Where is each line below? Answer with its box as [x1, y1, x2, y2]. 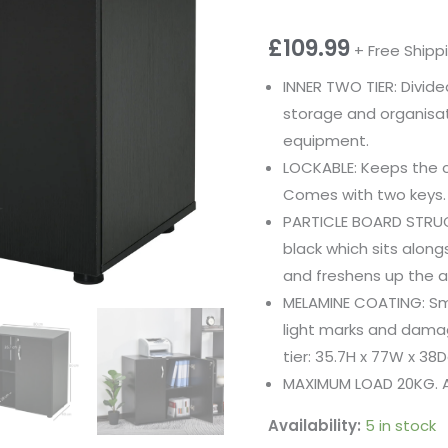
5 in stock [365, 415, 437, 437]
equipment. [283, 130, 370, 152]
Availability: [268, 415, 362, 437]
